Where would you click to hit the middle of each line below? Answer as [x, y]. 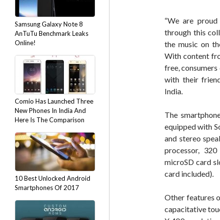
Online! [25, 43]
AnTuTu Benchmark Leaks [52, 33]
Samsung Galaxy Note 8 [49, 24]
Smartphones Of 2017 [47, 188]
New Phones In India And [50, 110]
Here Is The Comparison [50, 120]
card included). [189, 174]
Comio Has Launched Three [54, 101]
